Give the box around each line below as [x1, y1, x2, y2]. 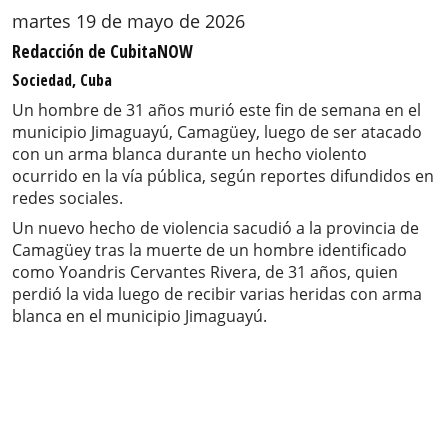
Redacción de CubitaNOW [12, 39, 193, 64]
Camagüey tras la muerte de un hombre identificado [12, 239, 407, 262]
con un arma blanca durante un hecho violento [12, 143, 367, 166]
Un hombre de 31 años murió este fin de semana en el [12, 99, 421, 122]
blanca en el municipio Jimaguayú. [12, 305, 267, 328]
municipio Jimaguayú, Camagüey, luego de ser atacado [12, 121, 422, 144]
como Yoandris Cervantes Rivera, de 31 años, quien [12, 261, 398, 284]
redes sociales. [12, 187, 123, 210]
